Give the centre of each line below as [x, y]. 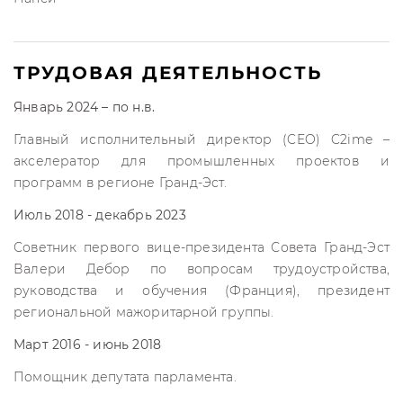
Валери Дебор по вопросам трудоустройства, [201, 269]
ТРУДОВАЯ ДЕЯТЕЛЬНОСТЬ [171, 73]
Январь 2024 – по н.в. [85, 107]
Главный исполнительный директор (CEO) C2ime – [201, 139]
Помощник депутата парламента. [125, 377]
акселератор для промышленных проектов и [201, 161]
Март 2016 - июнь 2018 [88, 345]
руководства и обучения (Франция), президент [201, 291]
